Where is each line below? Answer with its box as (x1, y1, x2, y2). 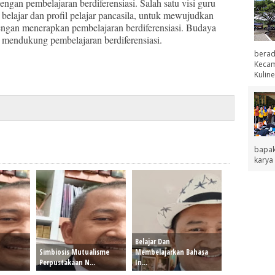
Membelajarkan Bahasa (135, 247, 208, 257)
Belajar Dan (135, 236, 170, 247)
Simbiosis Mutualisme (39, 247, 109, 257)
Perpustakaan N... (39, 257, 95, 268)
